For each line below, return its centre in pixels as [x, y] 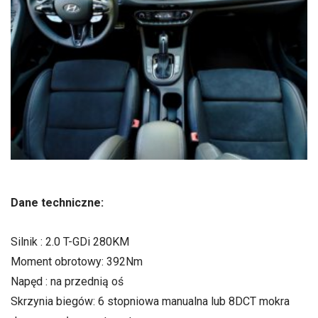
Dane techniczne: [57, 203]
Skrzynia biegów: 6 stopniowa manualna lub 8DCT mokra [150, 302]
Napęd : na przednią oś [67, 282]
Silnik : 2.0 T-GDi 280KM [70, 242]
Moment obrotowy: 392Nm [77, 262]
